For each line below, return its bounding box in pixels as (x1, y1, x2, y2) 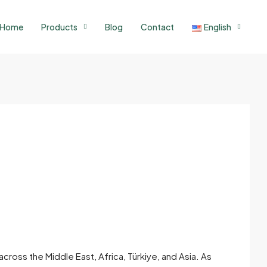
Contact (140, 21, 174, 32)
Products (41, 21, 77, 32)
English (204, 21, 231, 32)
